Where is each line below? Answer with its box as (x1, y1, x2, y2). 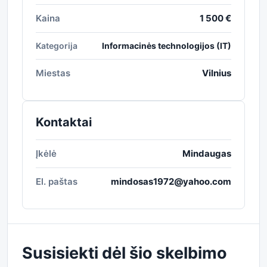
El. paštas (36, 176, 77, 187)
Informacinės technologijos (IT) (102, 41, 231, 51)
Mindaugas (182, 148, 231, 159)
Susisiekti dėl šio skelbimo (22, 243, 227, 263)
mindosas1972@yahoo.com (111, 176, 231, 187)
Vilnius (202, 67, 231, 79)
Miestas (36, 67, 70, 79)
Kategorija (36, 41, 77, 51)
